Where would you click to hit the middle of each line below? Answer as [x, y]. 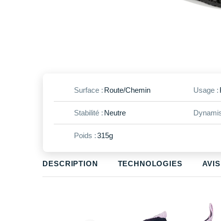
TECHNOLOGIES [150, 163]
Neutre [115, 112]
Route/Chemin [127, 90]
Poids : [85, 135]
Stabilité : [89, 112]
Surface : [89, 90]
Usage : [206, 90]
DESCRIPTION [70, 163]
